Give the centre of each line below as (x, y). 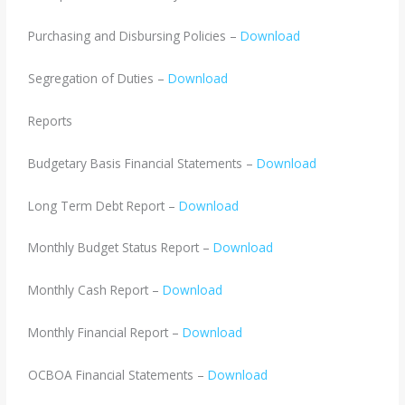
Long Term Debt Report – (104, 205)
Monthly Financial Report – (106, 333)
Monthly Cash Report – (96, 290)
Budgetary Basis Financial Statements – (143, 163)
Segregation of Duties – (99, 78)
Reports (51, 120)
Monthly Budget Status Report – (121, 248)
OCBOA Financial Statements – (118, 375)
